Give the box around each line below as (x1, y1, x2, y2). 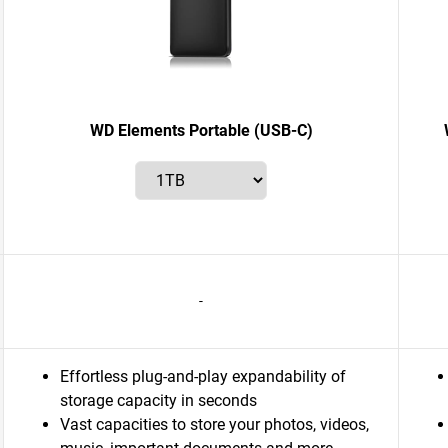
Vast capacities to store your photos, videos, (60, 415, 369, 434)
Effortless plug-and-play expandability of (60, 367, 346, 386)
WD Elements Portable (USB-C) (89, 121, 313, 140)
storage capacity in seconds (60, 391, 257, 410)
